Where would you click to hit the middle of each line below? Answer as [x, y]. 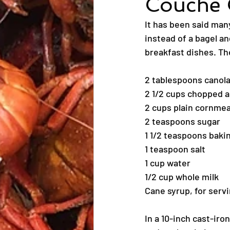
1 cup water [168, 163]
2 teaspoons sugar [183, 121]
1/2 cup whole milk [182, 177]
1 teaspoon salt [175, 149]
